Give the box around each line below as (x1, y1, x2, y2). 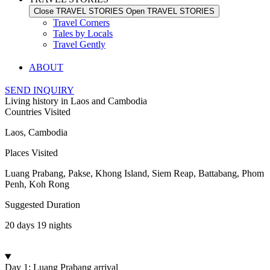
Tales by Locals (53, 28, 113, 39)
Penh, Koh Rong (5, 179, 69, 190)
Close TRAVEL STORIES (34, 7, 124, 16)
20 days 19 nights (5, 220, 72, 231)
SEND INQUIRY (5, 85, 74, 96)
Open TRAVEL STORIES (126, 7, 215, 16)
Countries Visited (5, 107, 71, 118)
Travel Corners (53, 17, 110, 28)
